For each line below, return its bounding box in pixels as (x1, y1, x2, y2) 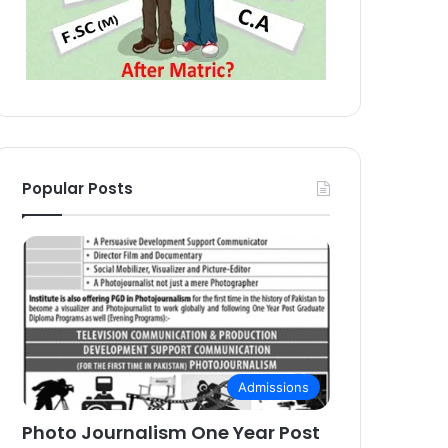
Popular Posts (22, 177, 134, 199)
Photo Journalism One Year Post (22, 419, 321, 445)
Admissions (238, 378, 309, 395)
